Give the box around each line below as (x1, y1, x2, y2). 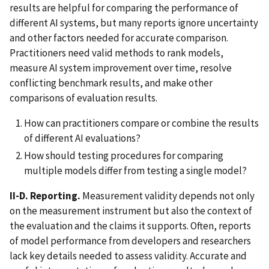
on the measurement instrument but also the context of (10, 204, 252, 217)
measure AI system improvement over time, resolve (10, 61, 232, 74)
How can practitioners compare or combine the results (24, 116, 259, 130)
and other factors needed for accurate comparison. (10, 31, 228, 44)
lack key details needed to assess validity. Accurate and (10, 249, 247, 262)
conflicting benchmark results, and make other (10, 76, 213, 89)
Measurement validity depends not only (82, 189, 255, 202)
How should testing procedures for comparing (24, 149, 223, 163)
